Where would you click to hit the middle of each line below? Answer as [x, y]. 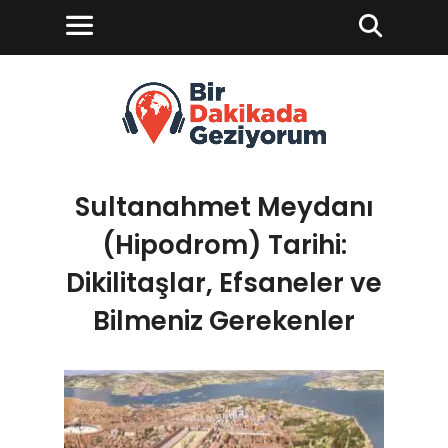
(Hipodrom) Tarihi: [224, 245]
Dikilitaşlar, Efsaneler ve [224, 283]
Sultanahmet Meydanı [224, 207]
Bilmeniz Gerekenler [224, 321]
